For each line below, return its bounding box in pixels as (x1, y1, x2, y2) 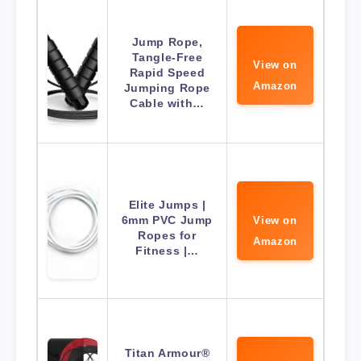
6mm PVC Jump (121, 213, 214, 226)
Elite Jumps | (128, 197, 206, 211)
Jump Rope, (131, 35, 203, 48)
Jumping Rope (123, 81, 211, 94)
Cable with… (130, 96, 205, 110)
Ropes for (138, 228, 197, 242)
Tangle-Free (131, 50, 203, 64)
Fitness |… (135, 243, 199, 257)
